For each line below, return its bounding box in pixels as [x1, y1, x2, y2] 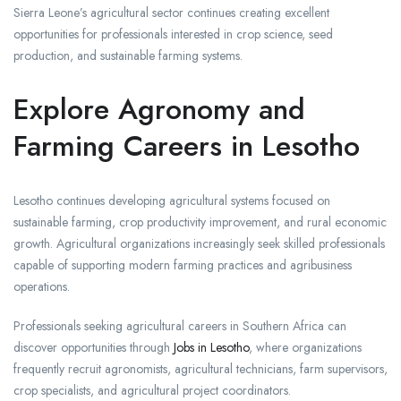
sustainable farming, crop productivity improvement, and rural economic [13, 213, 387, 232]
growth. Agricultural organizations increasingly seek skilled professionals [13, 235, 385, 253]
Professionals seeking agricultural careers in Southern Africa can [13, 317, 346, 336]
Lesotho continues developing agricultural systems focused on [13, 192, 330, 210]
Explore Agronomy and [13, 89, 305, 131]
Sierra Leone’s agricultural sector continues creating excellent [13, 4, 329, 22]
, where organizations [249, 338, 362, 357]
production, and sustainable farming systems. [13, 47, 243, 65]
